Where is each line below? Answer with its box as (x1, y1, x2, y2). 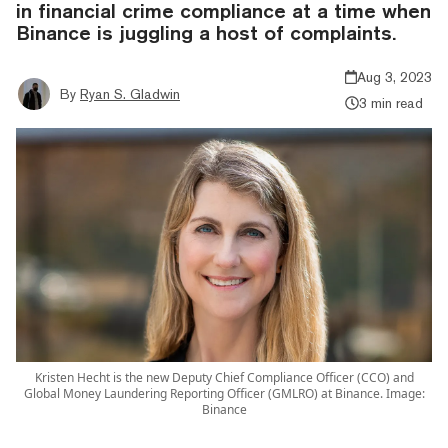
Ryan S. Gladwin (80, 85, 180, 102)
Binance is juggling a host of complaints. (16, 20, 396, 44)
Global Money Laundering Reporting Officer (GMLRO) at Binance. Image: (23, 384, 425, 402)
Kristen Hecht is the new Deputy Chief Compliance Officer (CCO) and (34, 368, 414, 386)
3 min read (358, 94, 423, 111)
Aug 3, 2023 (357, 68, 432, 85)
